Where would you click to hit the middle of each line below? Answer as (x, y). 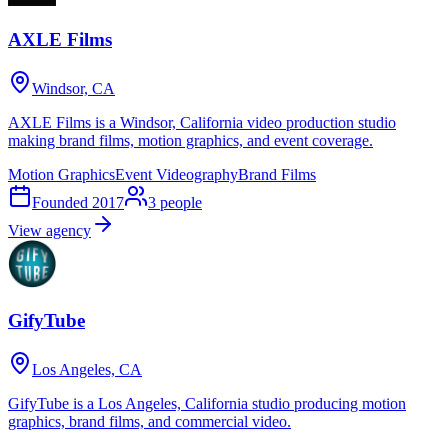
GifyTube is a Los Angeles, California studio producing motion (207, 403)
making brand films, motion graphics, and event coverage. (190, 140)
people (181, 202)
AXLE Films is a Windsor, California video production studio (202, 122)
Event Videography (176, 174)
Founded (62, 202)
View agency (49, 230)
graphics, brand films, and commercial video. (149, 421)
